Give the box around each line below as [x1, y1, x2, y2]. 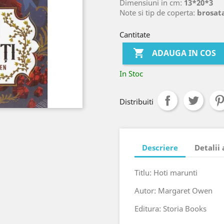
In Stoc [119, 68, 143, 78]
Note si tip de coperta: [119, 7, 197, 17]
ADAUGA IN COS [152, 47, 216, 59]
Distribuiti [119, 96, 153, 106]
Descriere [142, 142, 178, 152]
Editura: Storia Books [134, 203, 206, 213]
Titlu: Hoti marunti [134, 167, 197, 177]
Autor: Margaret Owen [134, 185, 212, 195]
